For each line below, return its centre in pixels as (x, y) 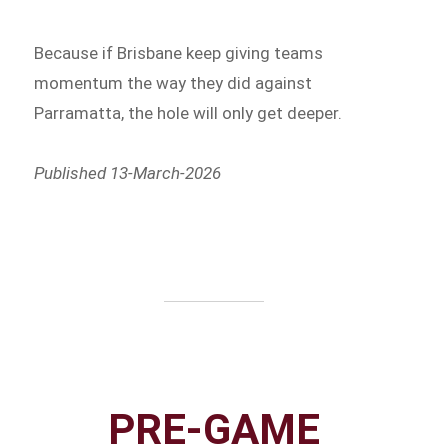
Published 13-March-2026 (128, 172)
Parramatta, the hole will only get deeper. (188, 113)
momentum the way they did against (173, 83)
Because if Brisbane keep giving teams (179, 53)
